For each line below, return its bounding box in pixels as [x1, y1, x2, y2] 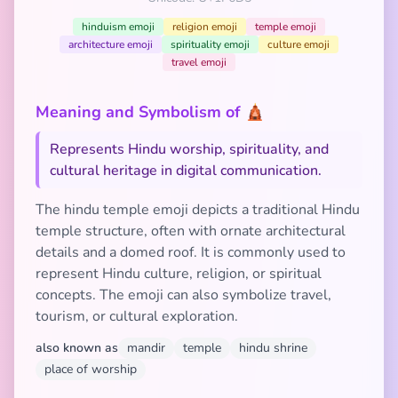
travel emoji [171, 55, 227, 69]
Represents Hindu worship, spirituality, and [50, 139, 329, 159]
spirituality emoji [171, 37, 250, 52]
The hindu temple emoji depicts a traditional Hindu [36, 200, 360, 219]
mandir [127, 339, 165, 356]
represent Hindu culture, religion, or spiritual [36, 264, 322, 283]
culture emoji [267, 37, 330, 52]
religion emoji [172, 20, 237, 34]
